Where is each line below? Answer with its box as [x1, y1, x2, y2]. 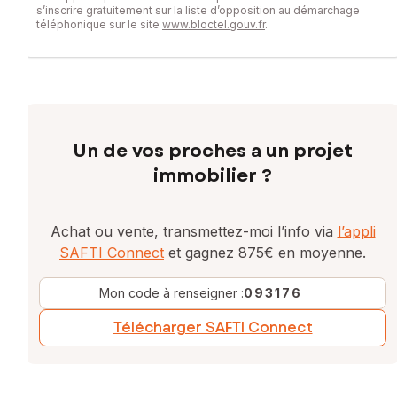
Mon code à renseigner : [98, 285, 244, 301]
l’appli [337, 222, 376, 241]
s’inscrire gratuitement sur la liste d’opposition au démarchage [36, 4, 360, 18]
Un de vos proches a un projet [73, 138, 353, 165]
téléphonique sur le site [36, 18, 162, 32]
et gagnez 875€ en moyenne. [164, 244, 366, 262]
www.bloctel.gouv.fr [162, 18, 265, 32]
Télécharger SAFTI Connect [113, 317, 313, 339]
